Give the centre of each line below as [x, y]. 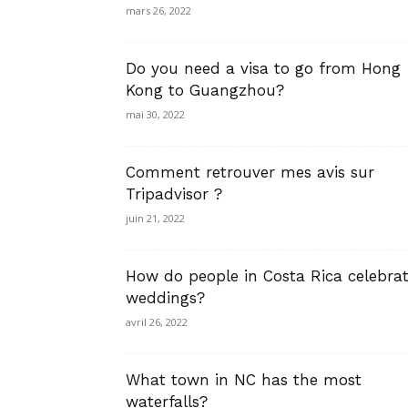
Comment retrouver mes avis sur [250, 172]
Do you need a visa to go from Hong [263, 68]
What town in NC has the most [244, 380]
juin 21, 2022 [155, 218]
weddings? [165, 298]
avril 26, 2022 [157, 322]
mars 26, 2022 [158, 10]
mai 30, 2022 [155, 114]
